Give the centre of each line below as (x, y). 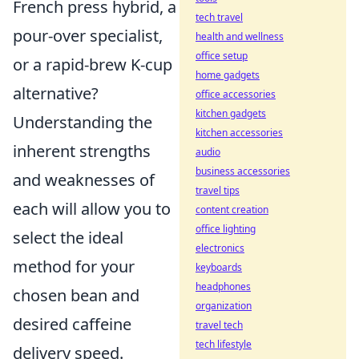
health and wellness (240, 36)
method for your (74, 266)
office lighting (226, 229)
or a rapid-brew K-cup (93, 64)
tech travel (219, 17)
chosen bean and (76, 295)
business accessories (243, 171)
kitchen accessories (239, 133)
